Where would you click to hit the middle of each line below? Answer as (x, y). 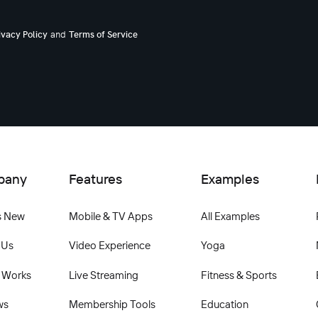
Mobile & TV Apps (111, 216)
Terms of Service (103, 35)
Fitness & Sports (238, 275)
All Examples (230, 216)
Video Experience (110, 245)
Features (95, 179)
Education (224, 304)
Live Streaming (104, 275)
